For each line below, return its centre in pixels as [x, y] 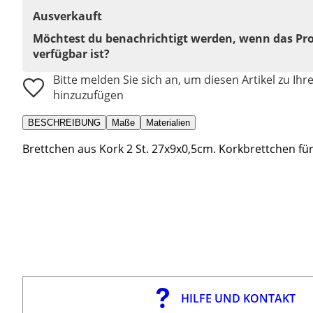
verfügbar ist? [71, 53]
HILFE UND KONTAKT [238, 298]
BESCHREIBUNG [64, 122]
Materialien [168, 122]
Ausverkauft [67, 16]
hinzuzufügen [88, 95]
